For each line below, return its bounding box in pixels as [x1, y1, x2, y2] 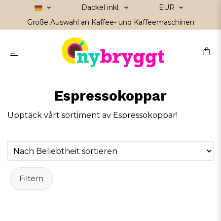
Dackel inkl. [81, 3, 122, 12]
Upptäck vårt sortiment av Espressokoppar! [7, 110, 178, 120]
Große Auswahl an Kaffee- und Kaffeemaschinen [27, 18, 194, 27]
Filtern [19, 173, 43, 183]
